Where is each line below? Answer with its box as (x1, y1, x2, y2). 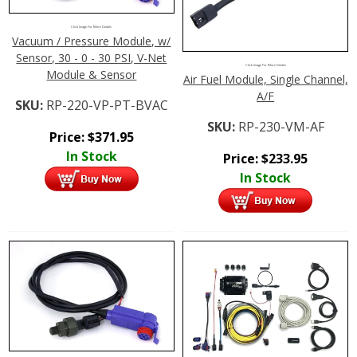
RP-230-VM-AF (237, 117, 324, 135)
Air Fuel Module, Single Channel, (182, 71, 348, 87)
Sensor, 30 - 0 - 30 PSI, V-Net (16, 49, 167, 65)
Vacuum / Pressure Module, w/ (12, 33, 171, 49)
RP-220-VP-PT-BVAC (45, 96, 168, 114)
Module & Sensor (46, 66, 137, 82)
